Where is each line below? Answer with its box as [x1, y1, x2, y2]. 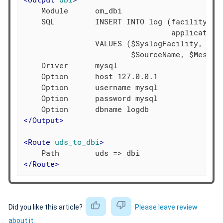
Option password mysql [23, 93, 158, 103]
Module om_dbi [23, 5, 122, 15]
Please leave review [134, 203, 198, 211]
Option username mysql [23, 82, 158, 92]
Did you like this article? [8, 203, 84, 211]
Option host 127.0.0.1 [23, 71, 158, 81]
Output [32, 114, 60, 125]
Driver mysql [23, 60, 118, 70]
